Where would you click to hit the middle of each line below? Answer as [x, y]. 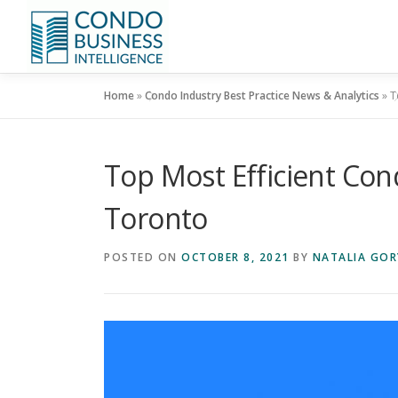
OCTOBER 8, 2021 [235, 257]
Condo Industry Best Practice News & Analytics [262, 96]
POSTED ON [143, 257]
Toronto [156, 218]
